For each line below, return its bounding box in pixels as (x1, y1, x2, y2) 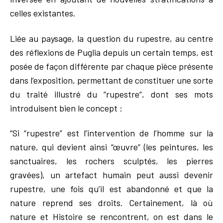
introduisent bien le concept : (10, 102, 122, 113)
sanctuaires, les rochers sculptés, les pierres (10, 155, 213, 167)
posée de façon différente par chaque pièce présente (10, 60, 213, 72)
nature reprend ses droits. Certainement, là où (10, 197, 213, 209)
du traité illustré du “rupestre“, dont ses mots (10, 88, 213, 100)
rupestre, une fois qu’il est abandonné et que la (10, 183, 213, 195)
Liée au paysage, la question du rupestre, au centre (10, 32, 213, 44)
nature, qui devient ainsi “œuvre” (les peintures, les (10, 141, 213, 153)
